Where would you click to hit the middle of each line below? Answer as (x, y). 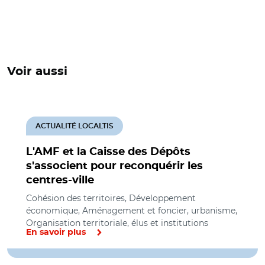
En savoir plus (56, 232)
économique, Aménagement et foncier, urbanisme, (132, 211)
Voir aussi (37, 72)
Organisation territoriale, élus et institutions (117, 223)
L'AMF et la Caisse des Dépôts (108, 152)
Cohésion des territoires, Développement (111, 198)
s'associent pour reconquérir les (114, 166)
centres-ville (60, 180)
